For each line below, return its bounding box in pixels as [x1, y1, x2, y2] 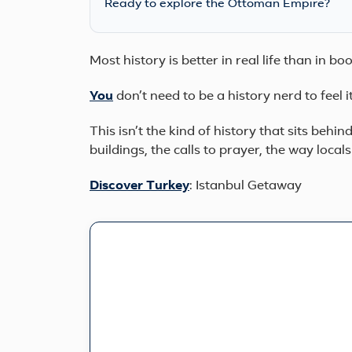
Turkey [146, 179, 189, 192]
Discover [90, 179, 146, 192]
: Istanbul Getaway [189, 179, 302, 192]
